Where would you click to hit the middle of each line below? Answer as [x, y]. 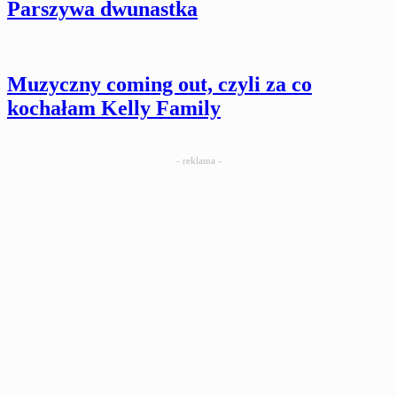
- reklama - [198, 160]
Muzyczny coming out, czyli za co [160, 84]
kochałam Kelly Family [114, 108]
